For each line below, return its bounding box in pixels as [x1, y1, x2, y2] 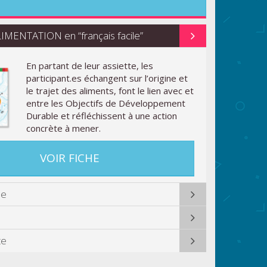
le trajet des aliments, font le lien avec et [26, 85, 194, 97]
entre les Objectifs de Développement [26, 97, 185, 110]
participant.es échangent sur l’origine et [26, 72, 188, 85]
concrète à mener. [26, 122, 101, 135]
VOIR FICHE [40, 150, 100, 166]
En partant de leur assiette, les [26, 60, 153, 72]
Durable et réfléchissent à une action [26, 110, 177, 122]
